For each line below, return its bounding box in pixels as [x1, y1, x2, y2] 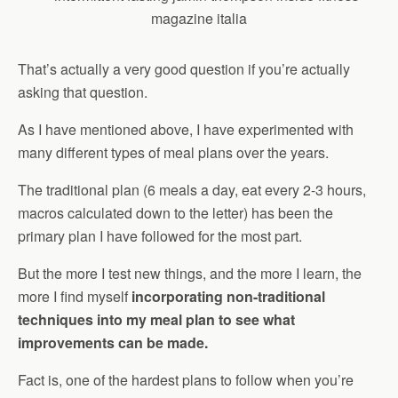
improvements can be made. [18, 332, 208, 353]
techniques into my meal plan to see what [18, 309, 295, 330]
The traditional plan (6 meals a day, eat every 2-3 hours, [18, 179, 366, 200]
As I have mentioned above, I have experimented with [18, 119, 354, 139]
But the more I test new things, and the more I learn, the [18, 263, 362, 283]
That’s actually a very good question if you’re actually [18, 59, 350, 79]
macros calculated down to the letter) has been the [18, 203, 333, 223]
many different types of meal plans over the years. [18, 142, 329, 163]
